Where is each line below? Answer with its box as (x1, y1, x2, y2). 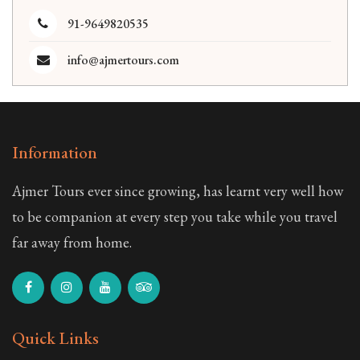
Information (12, 141, 97, 163)
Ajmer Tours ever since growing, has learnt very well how (12, 181, 343, 200)
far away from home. (12, 232, 132, 252)
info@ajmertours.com (67, 51, 179, 68)
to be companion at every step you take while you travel (12, 207, 337, 226)
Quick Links (12, 326, 99, 349)
